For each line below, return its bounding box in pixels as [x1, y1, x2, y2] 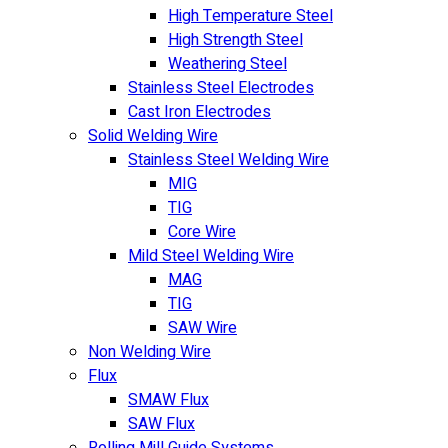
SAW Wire [168, 316, 237, 340]
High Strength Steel [168, 28, 303, 52]
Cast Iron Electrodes [128, 100, 271, 124]
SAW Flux [128, 412, 195, 436]
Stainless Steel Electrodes [128, 76, 314, 100]
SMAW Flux [128, 388, 209, 412]
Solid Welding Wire [88, 124, 218, 148]
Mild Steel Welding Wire [128, 244, 294, 268]
